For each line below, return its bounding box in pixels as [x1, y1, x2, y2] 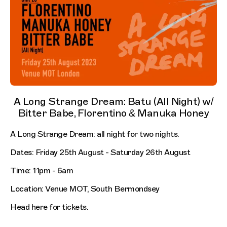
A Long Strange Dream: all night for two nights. [10, 129, 179, 139]
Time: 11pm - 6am [10, 165, 73, 176]
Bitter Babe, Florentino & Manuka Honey [18, 106, 209, 120]
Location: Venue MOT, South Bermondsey [10, 183, 160, 194]
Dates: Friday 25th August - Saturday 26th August [10, 147, 190, 158]
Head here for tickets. [10, 202, 88, 212]
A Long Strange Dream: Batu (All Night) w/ [13, 95, 214, 108]
